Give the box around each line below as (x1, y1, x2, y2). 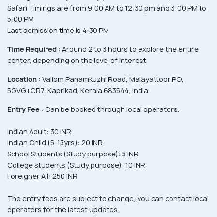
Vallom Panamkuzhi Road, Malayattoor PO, (41, 75, 184, 84)
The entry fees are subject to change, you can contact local (7, 194, 209, 203)
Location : (7, 75, 41, 84)
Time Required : (7, 45, 61, 54)
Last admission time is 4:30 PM (7, 26, 109, 35)
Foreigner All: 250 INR (7, 171, 77, 181)
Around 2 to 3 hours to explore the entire (61, 45, 199, 54)
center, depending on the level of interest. (7, 56, 148, 65)
